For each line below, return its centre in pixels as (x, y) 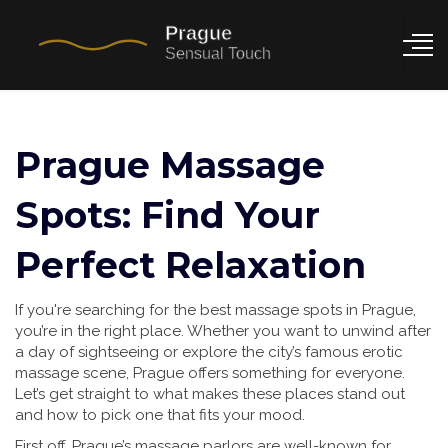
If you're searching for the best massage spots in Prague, (215, 310)
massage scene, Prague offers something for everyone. (210, 373)
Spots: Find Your (167, 215)
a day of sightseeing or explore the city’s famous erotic (209, 352)
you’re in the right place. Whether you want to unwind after (223, 331)
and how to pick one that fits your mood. (160, 415)
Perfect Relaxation (190, 265)
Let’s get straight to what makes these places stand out (210, 394)
